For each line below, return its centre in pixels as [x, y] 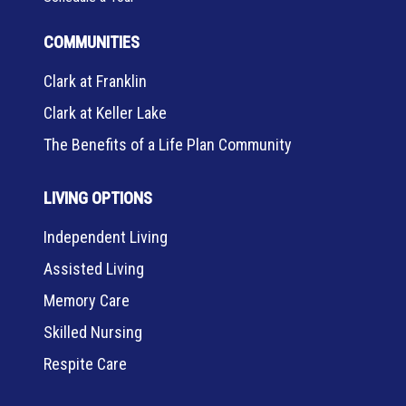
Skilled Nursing [93, 332]
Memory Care [87, 300]
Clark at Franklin [95, 81]
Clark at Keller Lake [105, 113]
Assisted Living [94, 269]
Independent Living [106, 237]
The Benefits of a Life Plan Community [168, 145]
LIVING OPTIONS [98, 198]
